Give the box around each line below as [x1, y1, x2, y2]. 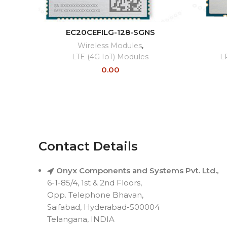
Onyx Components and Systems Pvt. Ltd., [56, 166, 218, 176]
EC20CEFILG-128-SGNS [65, 27, 155, 37]
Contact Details [39, 139, 138, 154]
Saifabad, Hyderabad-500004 [47, 202, 160, 212]
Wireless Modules [77, 41, 142, 51]
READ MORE [88, 23, 132, 31]
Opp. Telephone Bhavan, [47, 190, 143, 200]
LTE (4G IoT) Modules [72, 52, 148, 62]
